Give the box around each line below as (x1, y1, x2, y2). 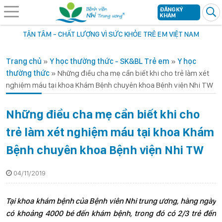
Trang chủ (6, 56, 42, 66)
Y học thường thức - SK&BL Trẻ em (50, 56, 169, 66)
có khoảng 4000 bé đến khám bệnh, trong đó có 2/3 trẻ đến (6, 209, 216, 218)
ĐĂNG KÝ (160, 6, 183, 13)
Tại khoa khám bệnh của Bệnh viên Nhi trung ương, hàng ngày (6, 196, 216, 206)
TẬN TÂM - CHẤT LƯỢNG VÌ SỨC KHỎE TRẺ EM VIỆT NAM (23, 30, 199, 39)
